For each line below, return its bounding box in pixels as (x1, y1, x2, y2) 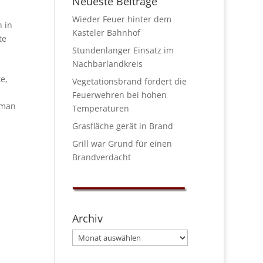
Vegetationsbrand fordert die (72, 76, 187, 87)
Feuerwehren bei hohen (72, 89, 167, 101)
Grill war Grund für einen (72, 138, 173, 150)
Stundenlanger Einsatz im (72, 45, 174, 56)
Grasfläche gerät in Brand (72, 120, 174, 132)
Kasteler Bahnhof (72, 27, 141, 39)
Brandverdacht (72, 151, 131, 163)
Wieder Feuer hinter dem (72, 14, 172, 25)
